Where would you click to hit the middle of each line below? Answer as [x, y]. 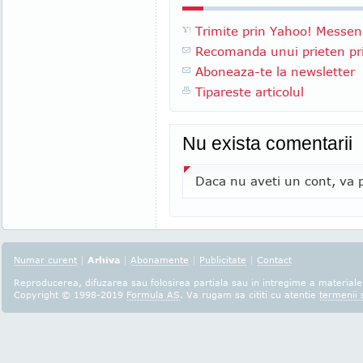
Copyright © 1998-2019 [70, 295]
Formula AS [153, 295]
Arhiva [104, 260]
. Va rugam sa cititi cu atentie [250, 295]
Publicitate [223, 260]
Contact [274, 260]
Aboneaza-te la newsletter [275, 71]
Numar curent [45, 260]
